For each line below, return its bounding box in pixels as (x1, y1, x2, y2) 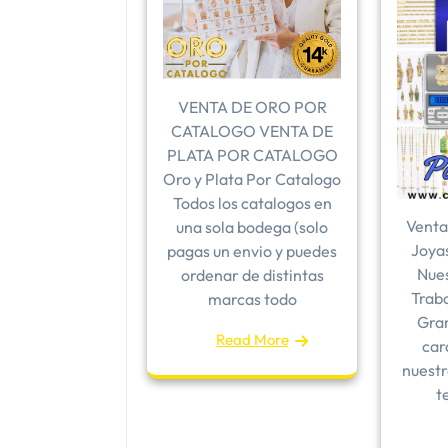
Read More (215, 330, 289, 350)
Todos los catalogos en (172, 193, 332, 214)
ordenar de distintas (180, 265, 324, 286)
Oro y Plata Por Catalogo (163, 169, 341, 190)
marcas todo (207, 289, 297, 310)
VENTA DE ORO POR (177, 97, 327, 118)
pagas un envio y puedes (167, 241, 337, 262)
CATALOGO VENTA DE (171, 121, 333, 142)
